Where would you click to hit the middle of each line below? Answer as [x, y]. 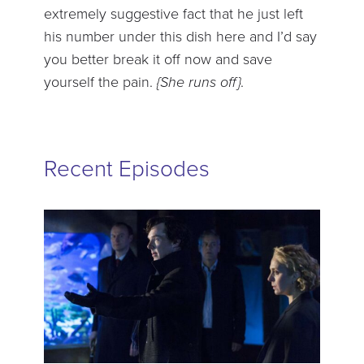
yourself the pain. [100, 82]
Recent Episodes [126, 168]
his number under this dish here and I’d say [180, 36]
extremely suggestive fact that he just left [173, 13]
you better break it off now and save [158, 59]
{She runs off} [198, 82]
